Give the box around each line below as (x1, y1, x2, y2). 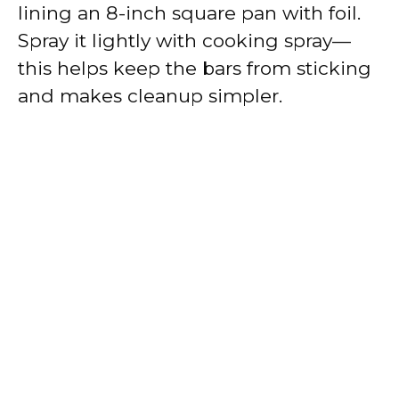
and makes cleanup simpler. (18, 84, 282, 107)
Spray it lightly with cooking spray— (18, 28, 351, 52)
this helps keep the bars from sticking (18, 56, 371, 79)
